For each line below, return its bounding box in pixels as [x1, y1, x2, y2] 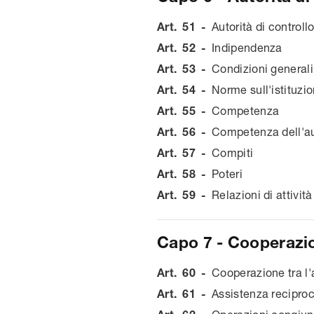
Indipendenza [212, 41, 282, 54]
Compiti [212, 146, 254, 159]
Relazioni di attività [212, 188, 313, 201]
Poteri [212, 167, 243, 180]
